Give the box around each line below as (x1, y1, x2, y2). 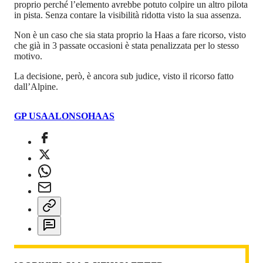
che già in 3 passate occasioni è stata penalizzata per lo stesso (14, 40, 239, 50)
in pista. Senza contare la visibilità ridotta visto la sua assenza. (14, 9, 241, 20)
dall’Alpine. (14, 81, 58, 92)
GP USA (14, 110, 48, 121)
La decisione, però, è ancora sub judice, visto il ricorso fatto (14, 70, 234, 81)
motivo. (14, 50, 42, 61)
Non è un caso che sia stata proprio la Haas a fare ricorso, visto (14, 29, 246, 40)
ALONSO (48, 110, 88, 121)
